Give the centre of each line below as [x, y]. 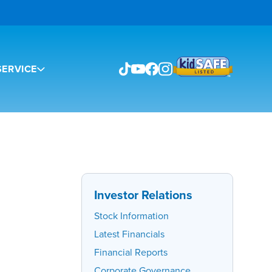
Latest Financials [129, 234]
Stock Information [131, 216]
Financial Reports [131, 252]
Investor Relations [143, 195]
